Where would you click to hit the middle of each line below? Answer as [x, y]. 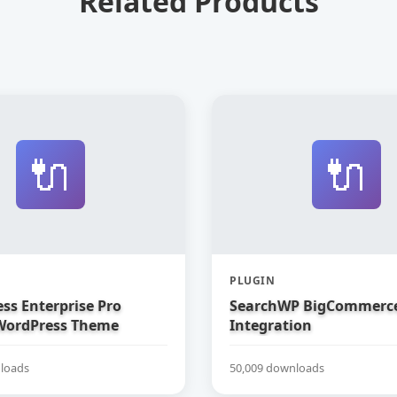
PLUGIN [252, 280]
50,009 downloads [277, 367]
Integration [271, 325]
